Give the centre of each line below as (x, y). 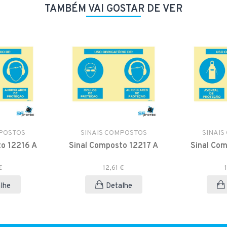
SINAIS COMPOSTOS (113, 133)
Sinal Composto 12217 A (113, 146)
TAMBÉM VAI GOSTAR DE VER (113, 9)
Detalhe (119, 186)
